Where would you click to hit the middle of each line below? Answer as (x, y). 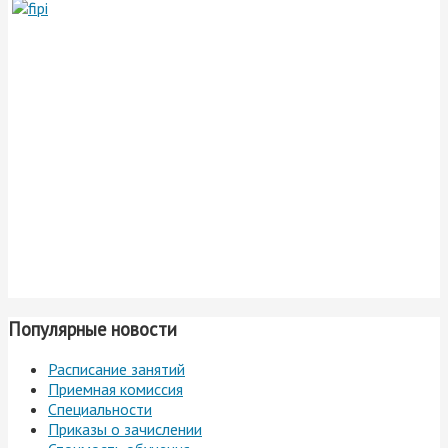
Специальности (100, 409)
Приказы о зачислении (125, 429)
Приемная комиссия (115, 389)
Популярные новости (92, 328)
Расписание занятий (116, 369)
